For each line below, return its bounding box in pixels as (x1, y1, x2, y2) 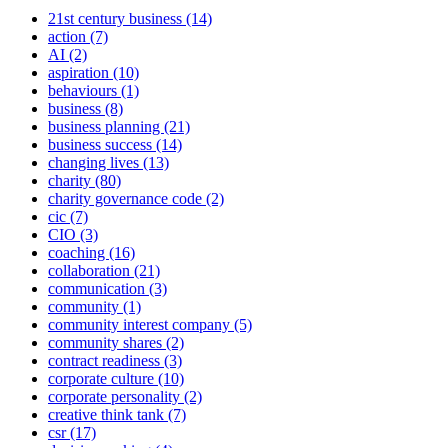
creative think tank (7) (48, 406, 186, 424)
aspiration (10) (48, 64, 139, 82)
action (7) (48, 28, 108, 46)
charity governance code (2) (48, 190, 224, 208)
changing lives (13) (48, 154, 169, 172)
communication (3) (48, 280, 167, 298)
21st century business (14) (48, 10, 212, 28)
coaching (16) (48, 244, 135, 262)
